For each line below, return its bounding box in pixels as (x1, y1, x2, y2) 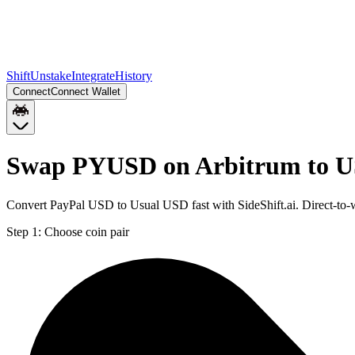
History (115, 69, 152, 82)
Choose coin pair (44, 224, 129, 239)
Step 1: (6, 224, 41, 239)
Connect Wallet (51, 86, 120, 97)
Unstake (30, 69, 71, 82)
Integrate (71, 69, 115, 82)
